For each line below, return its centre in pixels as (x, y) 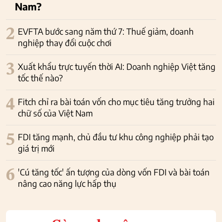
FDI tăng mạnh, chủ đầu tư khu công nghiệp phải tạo (116, 137)
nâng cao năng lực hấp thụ (67, 184)
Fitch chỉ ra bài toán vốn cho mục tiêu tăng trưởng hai (116, 102)
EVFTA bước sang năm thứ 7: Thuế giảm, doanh (106, 31)
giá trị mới (36, 148)
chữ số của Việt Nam (55, 113)
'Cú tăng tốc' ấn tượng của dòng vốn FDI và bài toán (114, 172)
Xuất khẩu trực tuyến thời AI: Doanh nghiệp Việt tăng (117, 67)
